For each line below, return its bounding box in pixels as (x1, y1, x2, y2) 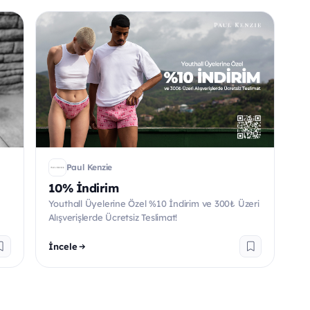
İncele (48, 240, 77, 252)
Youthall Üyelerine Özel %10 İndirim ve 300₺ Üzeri (48, 198, 259, 210)
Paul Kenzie (66, 162, 113, 173)
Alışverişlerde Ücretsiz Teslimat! (48, 212, 178, 224)
